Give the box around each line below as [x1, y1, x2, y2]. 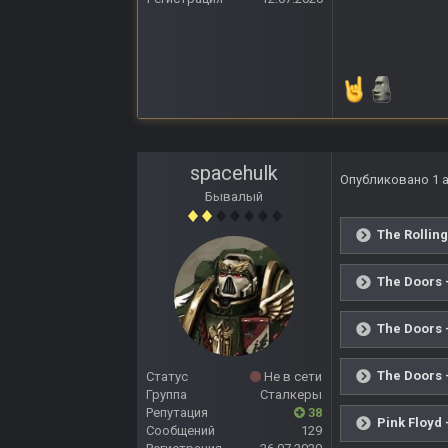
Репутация [146, 405, 208, 421]
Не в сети [261, 369, 322, 385]
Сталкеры [260, 387, 322, 403]
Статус [146, 369, 188, 385]
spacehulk [190, 161, 278, 186]
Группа [146, 387, 187, 403]
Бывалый [205, 189, 263, 205]
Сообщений [146, 423, 215, 439]
